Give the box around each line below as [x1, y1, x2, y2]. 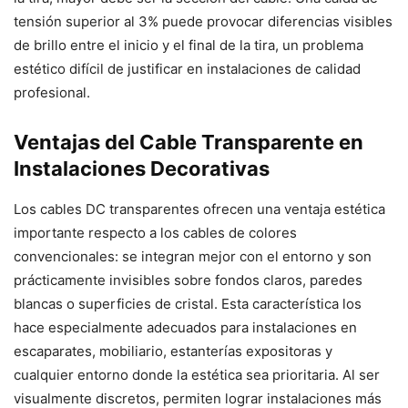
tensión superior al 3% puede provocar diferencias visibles [14, 12, 393, 30]
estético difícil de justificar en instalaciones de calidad [14, 59, 361, 77]
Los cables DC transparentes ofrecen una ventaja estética [14, 199, 385, 218]
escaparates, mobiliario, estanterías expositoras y [14, 342, 332, 360]
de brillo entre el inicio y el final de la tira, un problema [14, 36, 363, 54]
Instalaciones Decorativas [14, 156, 270, 180]
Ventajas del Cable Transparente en [14, 129, 363, 154]
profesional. [14, 83, 90, 101]
